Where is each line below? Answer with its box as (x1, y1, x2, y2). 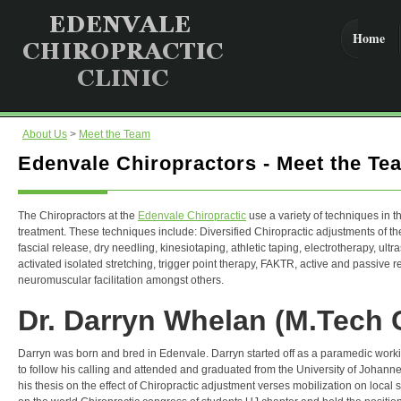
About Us (22, 128, 67, 141)
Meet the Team (79, 128, 150, 141)
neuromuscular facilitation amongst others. (18, 274, 224, 286)
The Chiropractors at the (18, 209, 138, 222)
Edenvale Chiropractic (138, 209, 246, 222)
